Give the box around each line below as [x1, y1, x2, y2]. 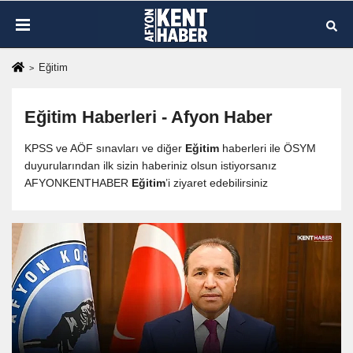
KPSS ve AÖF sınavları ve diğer [24, 142, 185, 155]
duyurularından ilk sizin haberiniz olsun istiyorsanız [24, 159, 277, 173]
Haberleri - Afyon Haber [77, 107, 273, 128]
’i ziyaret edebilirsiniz [165, 176, 268, 190]
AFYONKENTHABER [24, 176, 132, 190]
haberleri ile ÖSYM [219, 142, 316, 155]
